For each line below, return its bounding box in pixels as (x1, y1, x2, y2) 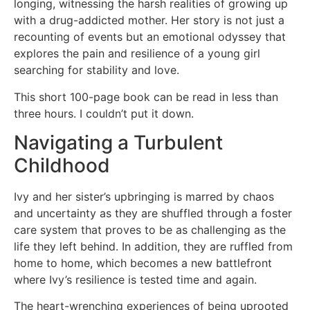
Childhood (14, 153, 110, 177)
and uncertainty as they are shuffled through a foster (14, 206, 292, 220)
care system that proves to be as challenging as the (14, 222, 286, 237)
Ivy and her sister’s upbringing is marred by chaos (14, 189, 274, 203)
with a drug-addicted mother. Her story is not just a (14, 13, 284, 28)
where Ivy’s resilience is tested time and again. (14, 272, 257, 286)
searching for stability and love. (14, 63, 179, 77)
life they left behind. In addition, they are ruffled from (14, 239, 293, 253)
